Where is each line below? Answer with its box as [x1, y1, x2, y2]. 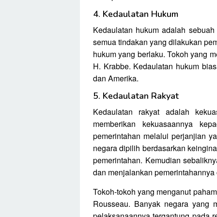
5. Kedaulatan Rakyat [93, 90, 179, 102]
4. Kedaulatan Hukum [93, 8, 178, 20]
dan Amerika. [93, 73, 139, 84]
